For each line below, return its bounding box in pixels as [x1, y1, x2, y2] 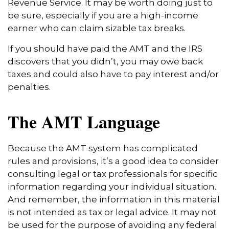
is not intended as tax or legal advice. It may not [8, 207, 217, 218]
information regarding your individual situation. [8, 181, 216, 192]
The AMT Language [8, 109, 160, 135]
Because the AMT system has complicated [8, 143, 198, 154]
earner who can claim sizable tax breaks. [8, 23, 186, 34]
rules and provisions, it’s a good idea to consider [8, 156, 219, 167]
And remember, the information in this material [8, 194, 220, 205]
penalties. [8, 82, 51, 93]
